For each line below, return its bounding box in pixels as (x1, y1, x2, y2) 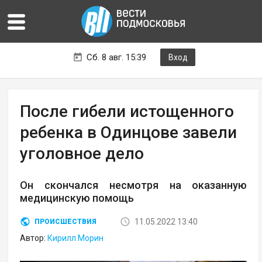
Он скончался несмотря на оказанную (20, 179, 247, 192)
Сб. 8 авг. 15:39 (87, 52, 146, 63)
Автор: (20, 233, 48, 243)
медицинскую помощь (20, 192, 135, 205)
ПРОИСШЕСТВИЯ (35, 218, 97, 226)
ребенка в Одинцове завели (20, 123, 237, 143)
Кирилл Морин (47, 233, 104, 243)
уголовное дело (20, 144, 144, 164)
